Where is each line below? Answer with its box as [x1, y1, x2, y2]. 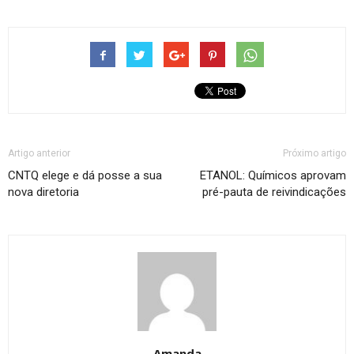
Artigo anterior [8, 147, 70, 159]
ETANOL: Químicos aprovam [200, 168, 346, 183]
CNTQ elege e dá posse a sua [8, 168, 162, 183]
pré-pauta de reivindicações [202, 184, 346, 199]
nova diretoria [8, 184, 79, 199]
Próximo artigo [283, 147, 346, 159]
